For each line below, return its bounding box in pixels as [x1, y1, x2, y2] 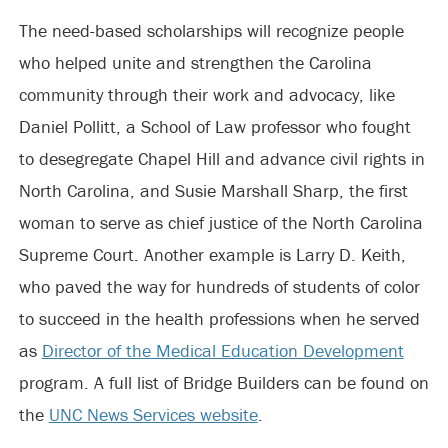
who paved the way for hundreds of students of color [18, 275, 420, 298]
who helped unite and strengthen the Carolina [18, 51, 372, 74]
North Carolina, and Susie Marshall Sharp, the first [18, 179, 408, 202]
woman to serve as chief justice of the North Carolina [18, 211, 423, 234]
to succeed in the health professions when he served [18, 307, 420, 330]
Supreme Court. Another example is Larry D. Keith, [18, 243, 406, 266]
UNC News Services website [48, 403, 258, 426]
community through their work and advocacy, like [18, 83, 395, 106]
